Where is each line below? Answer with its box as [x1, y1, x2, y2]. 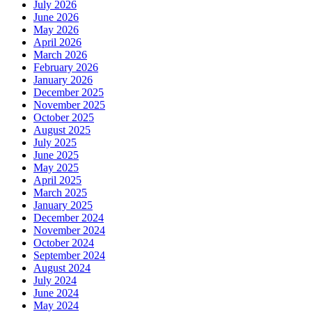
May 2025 [33, 162, 79, 174]
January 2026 [33, 74, 93, 86]
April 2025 [33, 174, 81, 187]
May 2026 [33, 24, 79, 36]
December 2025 [33, 86, 104, 99]
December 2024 [33, 212, 104, 224]
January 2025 [33, 199, 93, 212]
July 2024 [33, 274, 77, 287]
